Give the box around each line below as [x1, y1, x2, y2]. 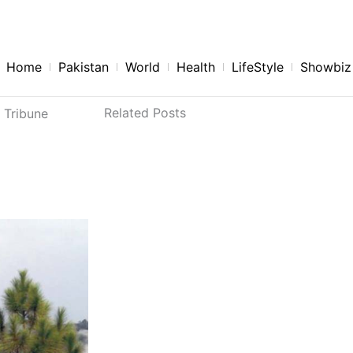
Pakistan [58, 59, 109, 75]
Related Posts [104, 105, 186, 121]
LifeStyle [232, 59, 284, 75]
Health [176, 59, 215, 75]
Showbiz [300, 59, 351, 75]
